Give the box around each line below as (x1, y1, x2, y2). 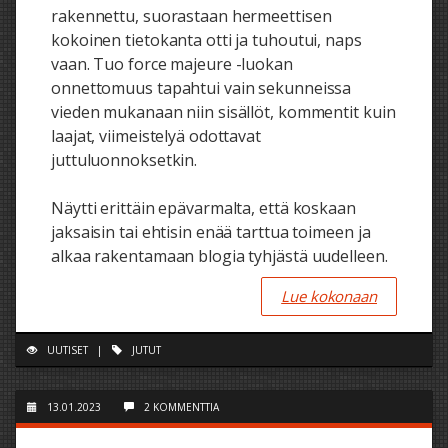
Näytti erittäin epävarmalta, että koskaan (51, 196, 356, 219)
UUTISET (47, 342, 88, 357)
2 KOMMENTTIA (144, 399, 219, 414)
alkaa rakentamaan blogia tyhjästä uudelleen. (51, 244, 388, 267)
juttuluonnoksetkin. (51, 148, 198, 171)
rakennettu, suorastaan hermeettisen (51, 4, 332, 27)
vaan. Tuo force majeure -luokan (51, 52, 293, 75)
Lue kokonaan (281, 285, 377, 306)
